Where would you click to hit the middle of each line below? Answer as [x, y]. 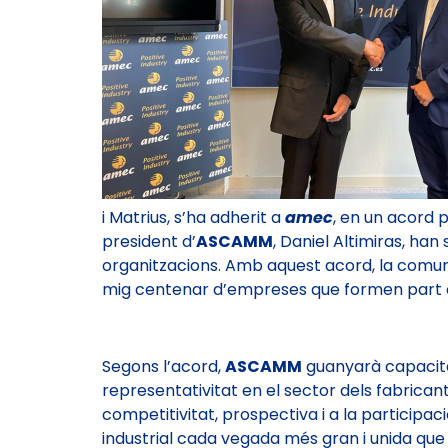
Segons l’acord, [163, 367]
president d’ [149, 242]
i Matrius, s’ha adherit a [193, 218]
